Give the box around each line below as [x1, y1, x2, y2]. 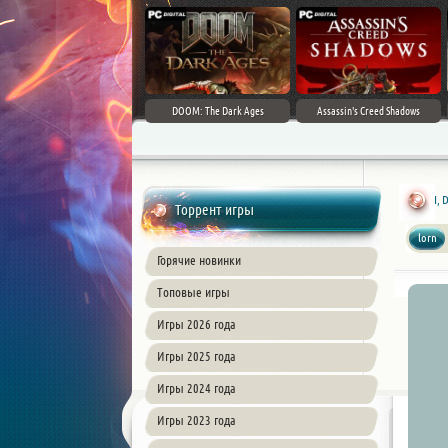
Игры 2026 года [157, 317, 236, 331]
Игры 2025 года [157, 349, 236, 363]
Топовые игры [157, 285, 230, 299]
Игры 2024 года [157, 381, 236, 395]
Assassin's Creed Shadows [317, 105, 420, 117]
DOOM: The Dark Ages [171, 105, 264, 117]
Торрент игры [175, 201, 254, 218]
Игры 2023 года [157, 413, 236, 427]
